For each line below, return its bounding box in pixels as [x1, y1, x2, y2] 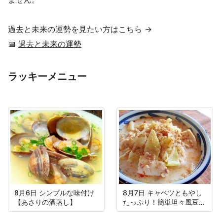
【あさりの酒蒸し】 [14, 198, 76, 207]
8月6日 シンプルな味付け [14, 188, 94, 197]
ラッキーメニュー [8, 71, 87, 83]
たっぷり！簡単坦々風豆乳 [123, 198, 206, 207]
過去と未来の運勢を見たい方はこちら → [8, 24, 152, 35]
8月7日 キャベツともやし [123, 188, 202, 197]
